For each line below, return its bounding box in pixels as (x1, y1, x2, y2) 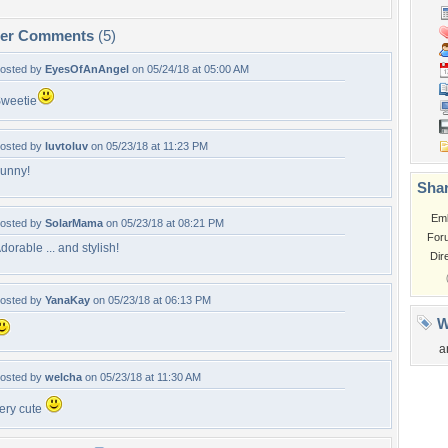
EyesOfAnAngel (45, 63, 129, 75)
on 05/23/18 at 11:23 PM (88, 140, 208, 152)
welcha (45, 371, 82, 383)
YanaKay (45, 294, 90, 306)
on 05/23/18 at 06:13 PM (90, 294, 211, 306)
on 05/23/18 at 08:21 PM (103, 217, 224, 229)
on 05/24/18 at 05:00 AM (129, 63, 249, 75)
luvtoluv (45, 140, 88, 152)
